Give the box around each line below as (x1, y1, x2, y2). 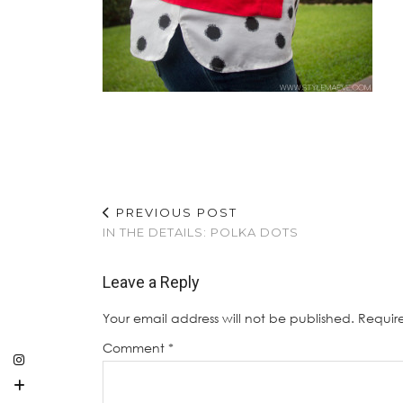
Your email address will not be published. (103, 309, 354, 326)
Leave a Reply (103, 272, 200, 291)
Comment (103, 339, 168, 355)
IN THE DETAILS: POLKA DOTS (103, 224, 299, 239)
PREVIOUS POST (112, 204, 237, 219)
